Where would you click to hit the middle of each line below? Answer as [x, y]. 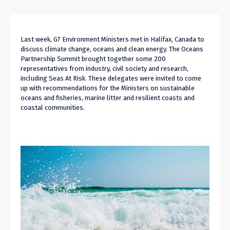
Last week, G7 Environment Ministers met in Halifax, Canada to [112, 40]
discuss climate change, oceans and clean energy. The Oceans [112, 49]
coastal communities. [53, 108]
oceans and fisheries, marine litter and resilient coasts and [108, 98]
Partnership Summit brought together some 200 [93, 59]
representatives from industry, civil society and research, [104, 69]
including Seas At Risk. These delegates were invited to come [111, 79]
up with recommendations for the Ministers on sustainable [108, 88]
